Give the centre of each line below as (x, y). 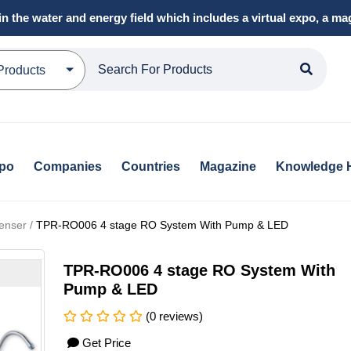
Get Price (107, 343)
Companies (67, 167)
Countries (150, 167)
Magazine (228, 167)
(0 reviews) (173, 316)
